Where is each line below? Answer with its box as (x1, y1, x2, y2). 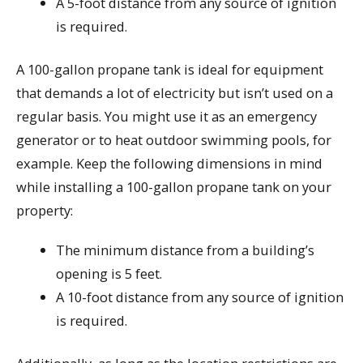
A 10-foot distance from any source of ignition (56, 287, 344, 306)
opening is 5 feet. (56, 263, 163, 283)
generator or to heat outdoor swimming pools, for (16, 130, 331, 150)
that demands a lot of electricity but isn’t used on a (16, 83, 333, 103)
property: (16, 201, 73, 220)
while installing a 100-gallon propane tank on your (16, 177, 331, 197)
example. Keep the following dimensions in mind (16, 154, 322, 173)
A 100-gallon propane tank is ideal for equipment (16, 60, 323, 79)
